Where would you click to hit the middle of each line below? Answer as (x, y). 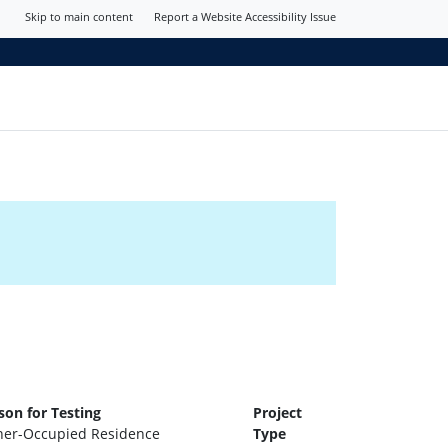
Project (277, 412)
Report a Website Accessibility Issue (244, 17)
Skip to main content (78, 17)
